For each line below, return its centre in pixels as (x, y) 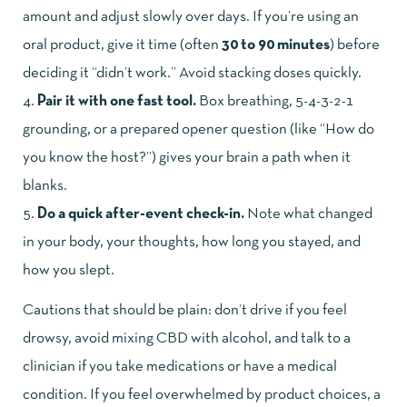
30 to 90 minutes (276, 45)
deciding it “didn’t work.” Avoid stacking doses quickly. (192, 73)
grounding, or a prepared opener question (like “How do (199, 129)
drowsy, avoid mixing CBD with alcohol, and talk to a (187, 339)
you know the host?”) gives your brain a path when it (187, 157)
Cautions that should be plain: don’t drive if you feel (185, 311)
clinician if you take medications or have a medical (180, 367)
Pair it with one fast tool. (117, 101)
